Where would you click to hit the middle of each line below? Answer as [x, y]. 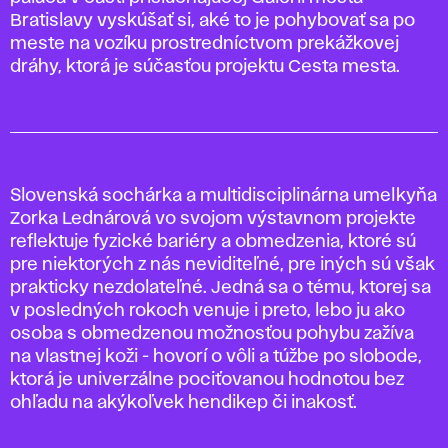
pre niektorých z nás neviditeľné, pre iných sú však [222, 265]
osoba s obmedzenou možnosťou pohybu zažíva [212, 334]
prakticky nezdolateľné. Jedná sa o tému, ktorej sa [220, 288]
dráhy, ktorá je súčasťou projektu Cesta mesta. [205, 67]
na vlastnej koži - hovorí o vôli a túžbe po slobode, [216, 357]
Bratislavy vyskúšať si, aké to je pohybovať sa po [212, 21]
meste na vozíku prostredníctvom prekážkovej [204, 44]
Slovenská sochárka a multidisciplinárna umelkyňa [223, 196]
